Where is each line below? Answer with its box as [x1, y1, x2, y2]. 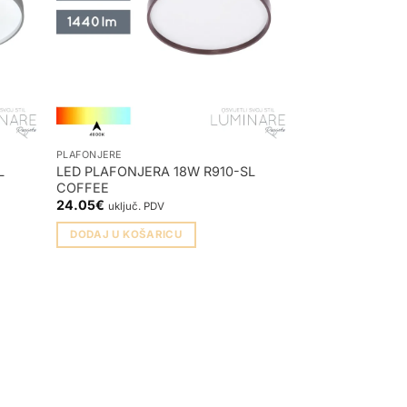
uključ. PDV [107, 199, 164, 213]
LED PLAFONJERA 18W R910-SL [55, 163, 255, 179]
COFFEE [55, 179, 109, 195]
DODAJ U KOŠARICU [70, 228, 182, 242]
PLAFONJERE [55, 148, 123, 161]
